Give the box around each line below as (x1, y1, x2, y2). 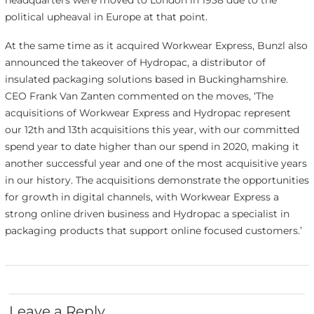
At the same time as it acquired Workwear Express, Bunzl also (4, 39, 308, 53)
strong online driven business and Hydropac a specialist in (4, 207, 289, 221)
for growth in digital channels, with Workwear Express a (4, 191, 279, 204)
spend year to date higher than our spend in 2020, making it (4, 140, 299, 153)
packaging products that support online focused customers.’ (4, 224, 302, 238)
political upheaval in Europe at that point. (4, 11, 207, 24)
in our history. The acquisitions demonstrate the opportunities (4, 174, 309, 187)
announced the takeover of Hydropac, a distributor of (4, 56, 266, 69)
